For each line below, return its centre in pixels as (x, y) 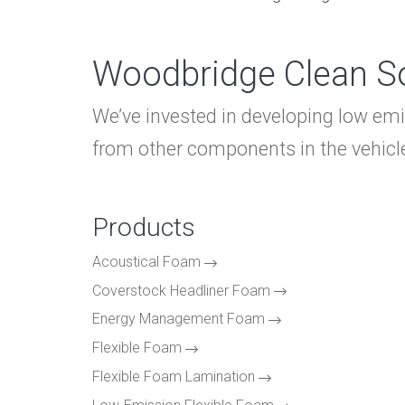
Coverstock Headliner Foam (181, 290)
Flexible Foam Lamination (174, 377)
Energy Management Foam (179, 319)
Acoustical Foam (146, 261)
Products (144, 227)
